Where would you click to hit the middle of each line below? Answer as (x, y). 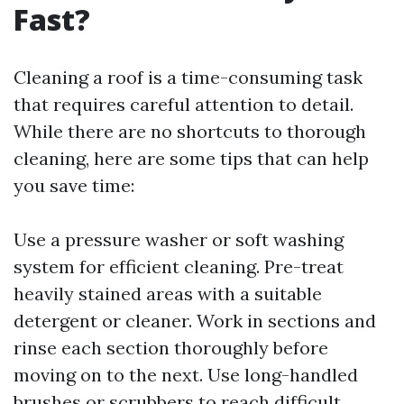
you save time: (74, 185)
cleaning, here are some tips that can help (191, 158)
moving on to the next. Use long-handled (186, 375)
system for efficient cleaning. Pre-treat (179, 266)
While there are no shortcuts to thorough (190, 131)
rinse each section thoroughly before (171, 348)
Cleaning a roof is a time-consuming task (188, 77)
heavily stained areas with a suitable (168, 294)
